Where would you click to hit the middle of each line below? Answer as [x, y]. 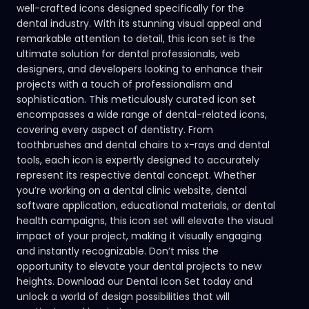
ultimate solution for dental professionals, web [128, 54]
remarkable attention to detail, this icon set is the [136, 39]
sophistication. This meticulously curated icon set [136, 100]
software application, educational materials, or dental [146, 206]
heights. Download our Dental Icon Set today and [134, 282]
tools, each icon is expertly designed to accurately [138, 160]
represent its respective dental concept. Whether [136, 176]
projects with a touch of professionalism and [124, 84]
